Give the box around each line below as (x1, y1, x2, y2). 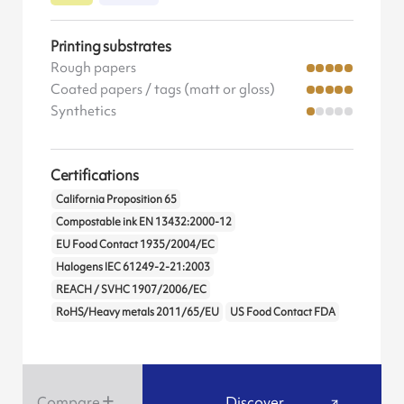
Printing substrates (50, 35, 171, 56)
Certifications (50, 165, 139, 186)
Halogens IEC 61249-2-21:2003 (55, 259, 210, 274)
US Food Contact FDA (229, 304, 335, 319)
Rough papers (50, 58, 136, 77)
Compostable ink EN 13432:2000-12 (55, 214, 232, 229)
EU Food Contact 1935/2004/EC (55, 236, 215, 252)
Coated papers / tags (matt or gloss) (50, 79, 275, 98)
